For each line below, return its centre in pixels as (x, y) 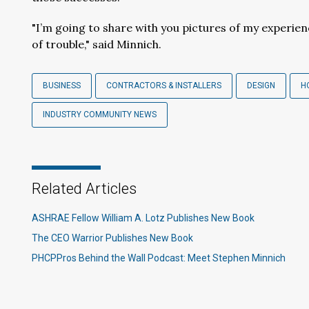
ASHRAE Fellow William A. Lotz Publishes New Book (143, 218)
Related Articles (84, 189)
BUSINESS (62, 86)
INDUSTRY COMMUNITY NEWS (100, 114)
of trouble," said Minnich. (98, 44)
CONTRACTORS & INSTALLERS (164, 86)
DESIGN (261, 86)
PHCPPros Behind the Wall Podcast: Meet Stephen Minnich (159, 258)
